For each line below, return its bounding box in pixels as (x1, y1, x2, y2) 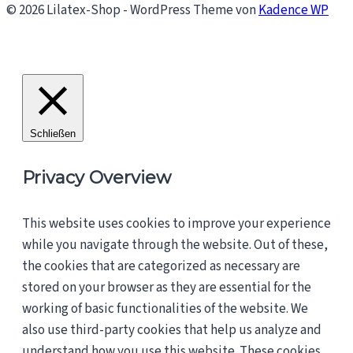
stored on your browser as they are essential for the (22, 278, 311, 298)
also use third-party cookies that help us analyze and (22, 321, 321, 340)
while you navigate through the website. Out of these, (22, 236, 328, 255)
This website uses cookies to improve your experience (22, 214, 331, 234)
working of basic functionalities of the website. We (22, 299, 308, 319)
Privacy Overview (22, 166, 171, 188)
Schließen (30, 127, 76, 139)
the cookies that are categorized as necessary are (22, 257, 300, 277)
